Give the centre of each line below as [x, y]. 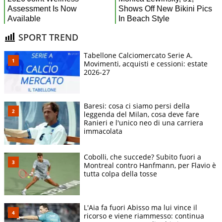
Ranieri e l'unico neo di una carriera [143, 123]
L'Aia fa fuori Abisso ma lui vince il [140, 207]
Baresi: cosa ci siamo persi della [137, 106]
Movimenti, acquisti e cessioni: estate [146, 64]
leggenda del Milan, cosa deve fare [141, 114]
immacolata [103, 131]
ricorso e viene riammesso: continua [144, 216]
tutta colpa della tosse [120, 173]
